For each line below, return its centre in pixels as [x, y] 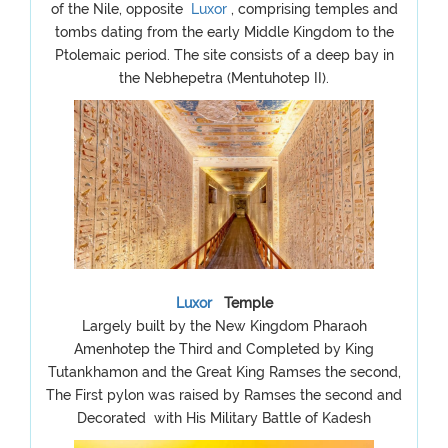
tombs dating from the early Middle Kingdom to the [224, 32]
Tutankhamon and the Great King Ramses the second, [224, 372]
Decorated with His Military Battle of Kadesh [224, 418]
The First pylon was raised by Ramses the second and [224, 395]
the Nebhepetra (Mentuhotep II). [224, 78]
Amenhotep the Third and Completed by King [224, 349]
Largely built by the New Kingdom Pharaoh [224, 326]
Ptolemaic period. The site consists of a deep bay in [224, 55]
